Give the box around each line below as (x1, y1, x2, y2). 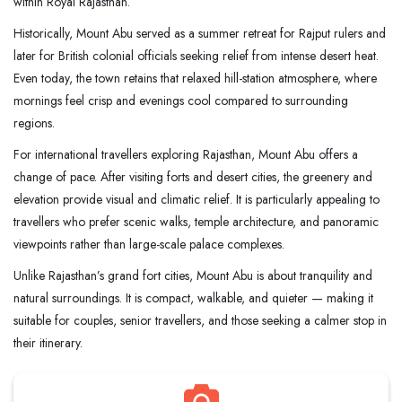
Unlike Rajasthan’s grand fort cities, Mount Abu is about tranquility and (13, 266, 372, 284)
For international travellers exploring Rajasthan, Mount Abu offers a (13, 144, 358, 163)
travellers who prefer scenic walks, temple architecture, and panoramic (13, 212, 379, 231)
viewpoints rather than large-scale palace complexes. (13, 234, 284, 253)
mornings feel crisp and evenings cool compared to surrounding (13, 91, 348, 109)
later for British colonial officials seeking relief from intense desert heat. (13, 46, 379, 65)
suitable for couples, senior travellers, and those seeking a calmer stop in (13, 310, 387, 329)
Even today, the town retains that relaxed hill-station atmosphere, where (13, 68, 377, 87)
